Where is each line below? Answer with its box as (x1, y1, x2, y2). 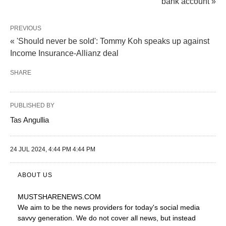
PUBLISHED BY (10, 101, 54, 109)
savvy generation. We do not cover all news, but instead (18, 213, 196, 222)
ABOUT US (18, 171, 52, 179)
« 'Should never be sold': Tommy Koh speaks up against (10, 36, 209, 45)
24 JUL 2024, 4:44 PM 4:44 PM (10, 145, 95, 153)
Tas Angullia (10, 115, 49, 124)
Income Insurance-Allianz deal (10, 48, 119, 58)
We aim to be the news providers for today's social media (18, 203, 200, 211)
